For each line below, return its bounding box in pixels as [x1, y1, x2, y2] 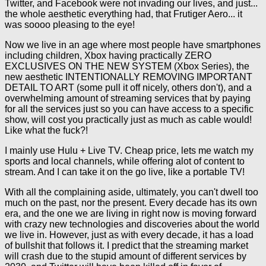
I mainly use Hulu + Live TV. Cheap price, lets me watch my [5, 145, 254, 156]
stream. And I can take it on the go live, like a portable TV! [5, 167, 245, 177]
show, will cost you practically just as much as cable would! [5, 115, 252, 125]
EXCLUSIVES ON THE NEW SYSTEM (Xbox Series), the [5, 61, 249, 71]
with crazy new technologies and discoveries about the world [5, 219, 259, 229]
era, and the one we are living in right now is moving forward [5, 208, 256, 218]
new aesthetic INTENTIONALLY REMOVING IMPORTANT [5, 72, 252, 82]
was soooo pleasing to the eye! [5, 20, 135, 30]
